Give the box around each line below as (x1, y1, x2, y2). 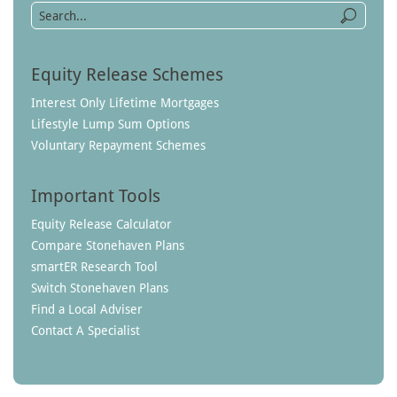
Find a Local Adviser (31, 300, 143, 318)
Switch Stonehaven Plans (31, 279, 168, 297)
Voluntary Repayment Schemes (31, 136, 206, 154)
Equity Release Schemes (31, 62, 223, 86)
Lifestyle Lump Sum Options (31, 115, 190, 133)
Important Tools (31, 183, 160, 207)
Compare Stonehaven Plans (31, 237, 184, 254)
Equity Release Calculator (31, 215, 172, 233)
